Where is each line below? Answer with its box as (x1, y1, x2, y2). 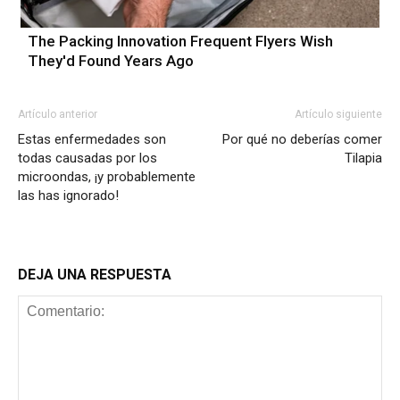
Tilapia (345, 149, 382, 166)
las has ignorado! (18, 187, 119, 204)
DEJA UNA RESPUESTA (18, 265, 171, 283)
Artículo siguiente (295, 107, 382, 121)
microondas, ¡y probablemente (18, 168, 196, 185)
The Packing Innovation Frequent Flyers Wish (27, 31, 333, 50)
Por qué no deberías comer (222, 130, 382, 147)
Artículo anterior (18, 107, 97, 121)
